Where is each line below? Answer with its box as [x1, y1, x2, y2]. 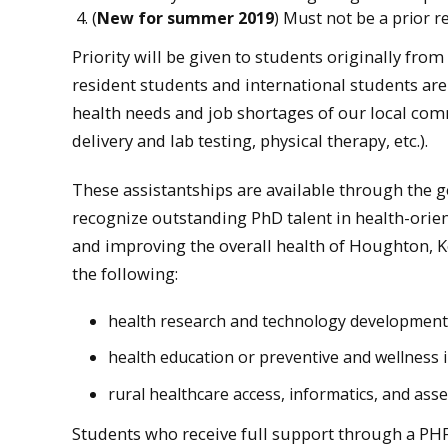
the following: [72, 262, 178, 285]
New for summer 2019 [97, 6, 274, 29]
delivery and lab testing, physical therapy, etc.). [72, 129, 428, 153]
